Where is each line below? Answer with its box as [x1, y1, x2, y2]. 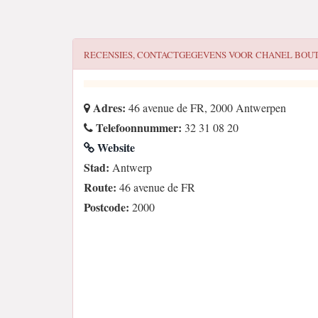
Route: [84, 179, 116, 195]
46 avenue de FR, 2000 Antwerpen [126, 100, 286, 115]
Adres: [90, 99, 126, 116]
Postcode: [84, 199, 129, 215]
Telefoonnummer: [93, 119, 182, 136]
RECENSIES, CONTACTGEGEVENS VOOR [84, 48, 256, 61]
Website [94, 139, 135, 155]
